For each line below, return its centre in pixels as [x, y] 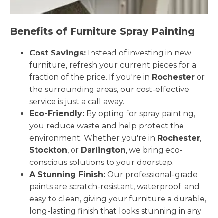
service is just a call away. [77, 101]
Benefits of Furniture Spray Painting [102, 31]
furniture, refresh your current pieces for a [113, 65]
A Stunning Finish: [67, 174]
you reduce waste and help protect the [107, 126]
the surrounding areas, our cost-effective [109, 89]
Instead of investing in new [138, 53]
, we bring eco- [154, 150]
